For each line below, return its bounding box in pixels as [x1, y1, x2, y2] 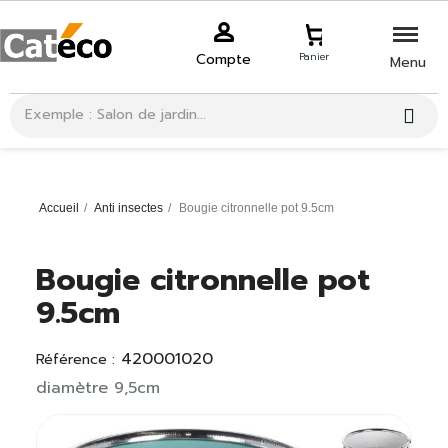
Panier [298, 49, 329, 64]
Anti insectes [94, 201, 163, 215]
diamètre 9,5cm [35, 375, 160, 400]
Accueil [39, 201, 79, 215]
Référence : [35, 348, 115, 370]
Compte [196, 49, 252, 70]
